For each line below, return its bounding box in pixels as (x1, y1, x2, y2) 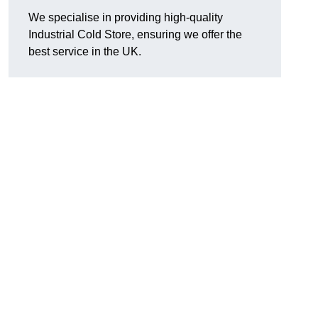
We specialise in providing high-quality (28, 11, 223, 24)
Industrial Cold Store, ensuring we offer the (28, 28, 242, 41)
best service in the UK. (28, 45, 141, 58)
